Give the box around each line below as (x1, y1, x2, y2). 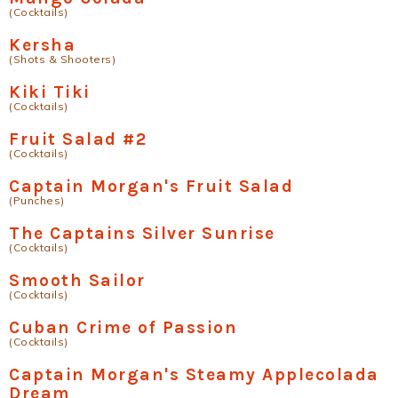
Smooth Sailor (9, 270, 146, 291)
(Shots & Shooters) (9, 52, 115, 66)
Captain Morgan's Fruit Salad (9, 176, 293, 196)
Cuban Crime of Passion (9, 317, 237, 338)
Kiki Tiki (9, 82, 91, 102)
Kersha (9, 35, 76, 55)
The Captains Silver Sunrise (9, 223, 275, 243)
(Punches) (9, 194, 65, 207)
